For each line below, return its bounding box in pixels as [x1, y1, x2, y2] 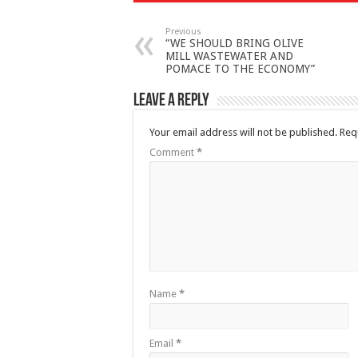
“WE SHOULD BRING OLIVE [165, 37, 304, 50]
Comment [149, 146, 197, 159]
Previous [165, 26, 201, 38]
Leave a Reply [133, 92, 209, 111]
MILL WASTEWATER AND [165, 50, 293, 63]
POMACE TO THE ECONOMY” [165, 62, 315, 76]
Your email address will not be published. [149, 126, 337, 139]
